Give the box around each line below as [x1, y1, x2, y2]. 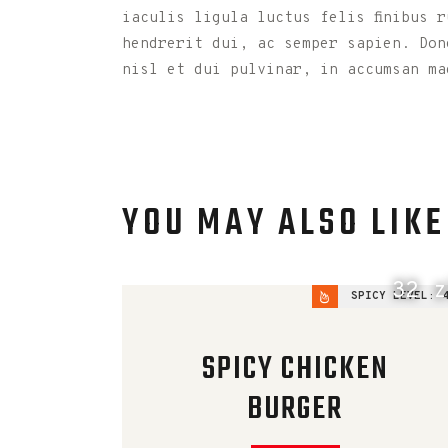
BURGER [247, 385, 344, 435]
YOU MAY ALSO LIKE [122, 196, 446, 254]
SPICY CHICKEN [201, 345, 389, 395]
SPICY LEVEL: [350, 289, 435, 304]
